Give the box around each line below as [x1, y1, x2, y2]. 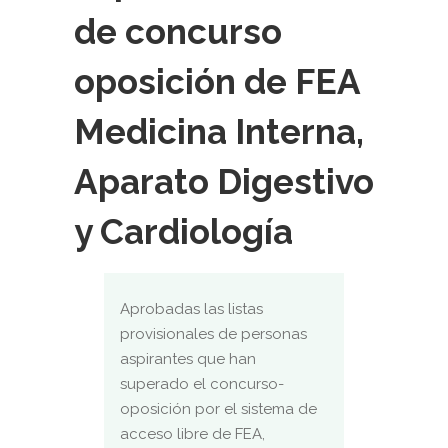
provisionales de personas [120, 325, 307, 343]
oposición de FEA [74, 61, 360, 102]
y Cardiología [74, 211, 293, 252]
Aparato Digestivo [74, 161, 374, 202]
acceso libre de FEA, [120, 425, 265, 443]
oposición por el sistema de [120, 400, 317, 418]
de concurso [74, 11, 282, 52]
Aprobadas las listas [120, 300, 263, 318]
